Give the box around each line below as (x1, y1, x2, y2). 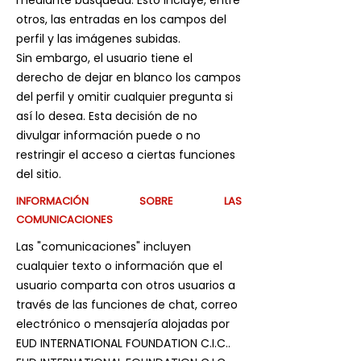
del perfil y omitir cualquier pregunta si (16, 89, 233, 105)
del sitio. (16, 166, 61, 182)
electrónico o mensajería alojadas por (16, 316, 230, 332)
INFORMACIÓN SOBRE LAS (16, 193, 242, 209)
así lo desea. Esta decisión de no (16, 108, 197, 124)
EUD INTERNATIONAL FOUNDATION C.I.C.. (16, 335, 230, 351)
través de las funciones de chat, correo (16, 297, 238, 313)
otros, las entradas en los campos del (16, 11, 226, 27)
